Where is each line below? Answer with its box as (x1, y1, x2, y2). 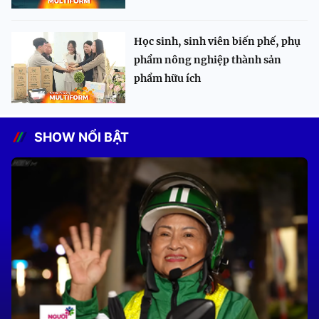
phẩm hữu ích (134, 72, 201, 85)
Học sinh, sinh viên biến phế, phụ (134, 35, 300, 48)
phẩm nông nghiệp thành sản (134, 53, 281, 67)
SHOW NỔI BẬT (34, 130, 129, 145)
